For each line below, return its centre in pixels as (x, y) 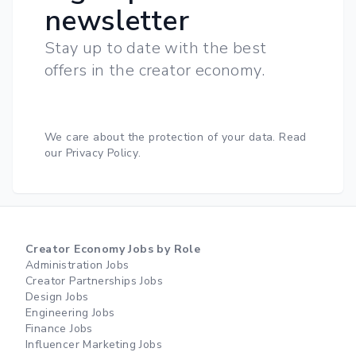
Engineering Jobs (70, 313)
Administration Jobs (77, 265)
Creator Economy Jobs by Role (113, 249)
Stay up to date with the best (156, 48)
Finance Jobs (59, 329)
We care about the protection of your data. (160, 137)
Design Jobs (57, 297)
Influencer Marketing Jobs (94, 344)
